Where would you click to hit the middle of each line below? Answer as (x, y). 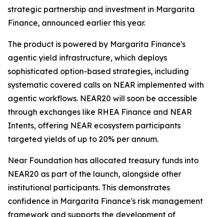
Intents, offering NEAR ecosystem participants (94, 125)
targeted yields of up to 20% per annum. (83, 139)
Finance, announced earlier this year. (77, 23)
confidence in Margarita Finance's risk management (105, 201)
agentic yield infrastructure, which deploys (87, 58)
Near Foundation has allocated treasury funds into (103, 160)
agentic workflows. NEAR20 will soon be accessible (102, 98)
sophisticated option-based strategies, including (98, 71)
